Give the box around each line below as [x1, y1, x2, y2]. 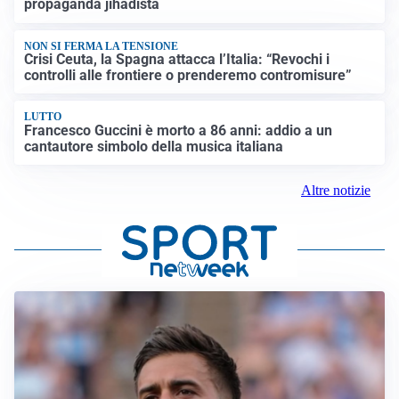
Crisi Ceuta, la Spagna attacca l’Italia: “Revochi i [24, 51, 330, 69]
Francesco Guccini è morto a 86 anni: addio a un [24, 121, 333, 139]
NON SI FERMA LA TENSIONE [24, 39, 179, 53]
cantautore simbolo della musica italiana [24, 137, 284, 155]
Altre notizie [301, 183, 370, 198]
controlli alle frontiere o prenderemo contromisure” [24, 67, 353, 85]
